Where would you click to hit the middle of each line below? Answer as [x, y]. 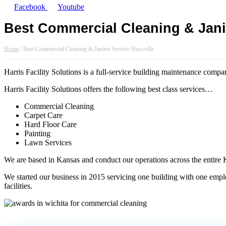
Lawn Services [48, 143]
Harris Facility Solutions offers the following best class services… [108, 89]
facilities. [18, 186]
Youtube [71, 7]
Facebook [30, 7]
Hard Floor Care [50, 125]
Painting [37, 134]
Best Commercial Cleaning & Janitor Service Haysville [89, 49]
